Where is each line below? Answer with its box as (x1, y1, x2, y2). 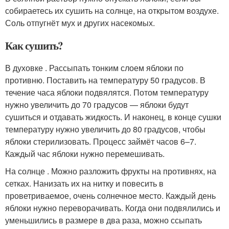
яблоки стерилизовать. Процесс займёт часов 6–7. (5, 135, 196, 148)
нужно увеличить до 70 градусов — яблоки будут (5, 99, 189, 111)
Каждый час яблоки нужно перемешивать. (5, 148, 165, 160)
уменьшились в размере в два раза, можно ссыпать (5, 214, 202, 226)
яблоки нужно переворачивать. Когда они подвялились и (5, 202, 220, 214)
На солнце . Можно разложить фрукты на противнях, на (5, 165, 216, 177)
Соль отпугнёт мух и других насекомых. (5, 17, 155, 29)
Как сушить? (5, 38, 63, 54)
